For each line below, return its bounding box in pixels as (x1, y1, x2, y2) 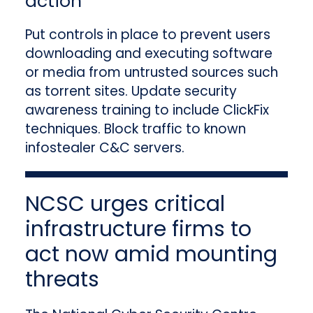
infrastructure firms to (24, 214, 252, 245)
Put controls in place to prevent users (24, 25, 270, 45)
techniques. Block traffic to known (24, 119, 246, 139)
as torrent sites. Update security (24, 82, 237, 101)
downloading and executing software (24, 44, 272, 64)
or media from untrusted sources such (24, 63, 278, 82)
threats (24, 265, 99, 295)
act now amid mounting (24, 240, 277, 270)
